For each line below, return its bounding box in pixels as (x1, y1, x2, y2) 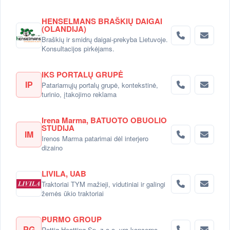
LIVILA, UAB (42, 167, 86, 179)
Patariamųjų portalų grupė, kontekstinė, (42, 80, 158, 90)
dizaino (42, 142, 63, 152)
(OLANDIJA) (42, 23, 86, 34)
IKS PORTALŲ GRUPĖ (42, 68, 123, 80)
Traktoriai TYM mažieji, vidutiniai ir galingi (42, 179, 165, 189)
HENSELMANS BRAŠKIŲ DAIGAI (42, 15, 162, 27)
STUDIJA (42, 122, 74, 133)
